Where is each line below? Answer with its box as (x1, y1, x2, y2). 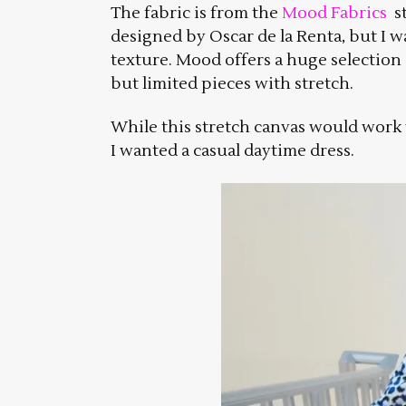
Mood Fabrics (282, 3, 387, 24)
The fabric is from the (111, 3, 282, 24)
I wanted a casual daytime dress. (111, 140, 354, 162)
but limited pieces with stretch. (111, 73, 353, 95)
